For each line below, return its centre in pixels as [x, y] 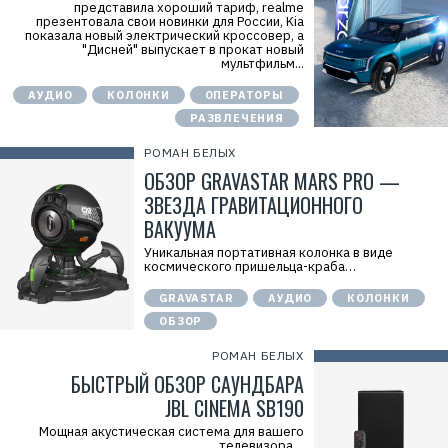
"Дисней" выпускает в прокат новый [192, 49]
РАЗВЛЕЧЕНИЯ [237, 118]
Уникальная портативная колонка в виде [269, 252]
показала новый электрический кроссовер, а [164, 35]
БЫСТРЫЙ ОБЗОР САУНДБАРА [187, 384]
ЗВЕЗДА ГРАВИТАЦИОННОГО [254, 205]
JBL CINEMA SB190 [234, 408]
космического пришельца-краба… [250, 266]
